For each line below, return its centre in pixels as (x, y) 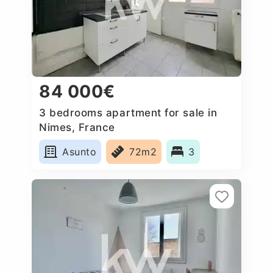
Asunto (80, 151)
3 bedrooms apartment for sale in (128, 112)
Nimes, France (77, 127)
